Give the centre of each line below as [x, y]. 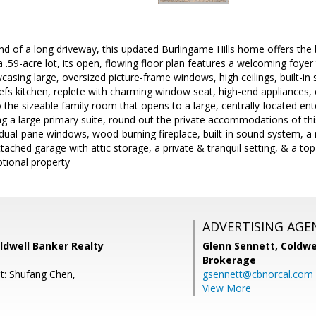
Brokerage [229, 260]
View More [227, 288]
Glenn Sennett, [242, 246]
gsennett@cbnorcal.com [258, 274]
